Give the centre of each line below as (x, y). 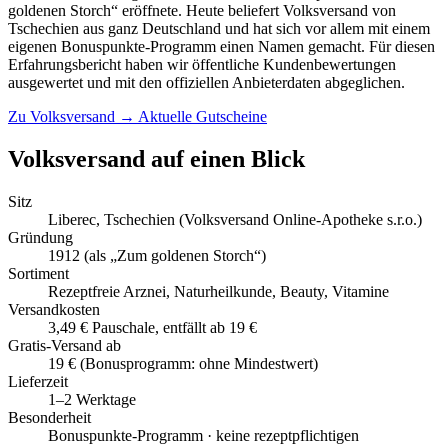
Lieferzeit (38, 381)
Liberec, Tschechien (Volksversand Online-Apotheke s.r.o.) (235, 219)
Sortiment (38, 273)
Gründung (40, 237)
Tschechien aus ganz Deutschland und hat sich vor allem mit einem (219, 28)
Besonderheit (49, 417)
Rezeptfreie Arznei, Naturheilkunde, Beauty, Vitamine (218, 291)
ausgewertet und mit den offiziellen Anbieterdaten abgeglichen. (206, 82)
